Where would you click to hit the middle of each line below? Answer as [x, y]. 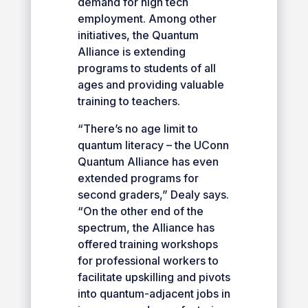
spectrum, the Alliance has [146, 227]
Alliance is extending [131, 51]
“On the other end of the [140, 211]
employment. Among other [147, 18]
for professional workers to [148, 260]
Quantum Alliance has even [148, 161]
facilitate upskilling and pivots [154, 277]
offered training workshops [147, 244]
